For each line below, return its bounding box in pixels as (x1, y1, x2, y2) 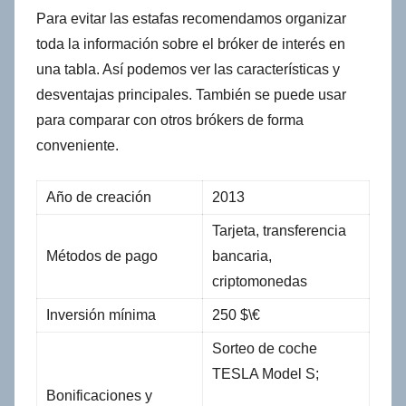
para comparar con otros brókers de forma (36, 112, 304, 129)
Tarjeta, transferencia (211, 223, 346, 239)
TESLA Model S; (211, 366, 319, 382)
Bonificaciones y (45, 388, 152, 404)
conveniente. (36, 138, 119, 154)
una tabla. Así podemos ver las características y (36, 62, 340, 78)
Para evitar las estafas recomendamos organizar (36, 11, 346, 27)
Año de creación (45, 189, 155, 206)
